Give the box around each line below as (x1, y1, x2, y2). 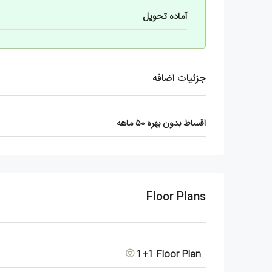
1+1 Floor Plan (134, 246, 201, 262)
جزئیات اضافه (152, 70, 206, 87)
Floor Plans (146, 188, 206, 206)
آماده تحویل (143, 8, 187, 24)
